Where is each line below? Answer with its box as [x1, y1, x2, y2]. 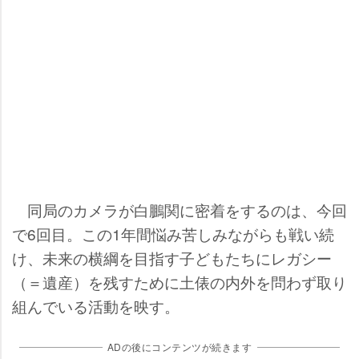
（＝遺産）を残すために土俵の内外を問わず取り [12, 271, 347, 293]
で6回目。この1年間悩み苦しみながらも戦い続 [12, 223, 334, 245]
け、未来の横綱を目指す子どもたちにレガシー [12, 247, 332, 269]
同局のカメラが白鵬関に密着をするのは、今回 [12, 199, 347, 221]
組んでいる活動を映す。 [12, 295, 179, 317]
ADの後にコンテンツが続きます [107, 340, 252, 354]
